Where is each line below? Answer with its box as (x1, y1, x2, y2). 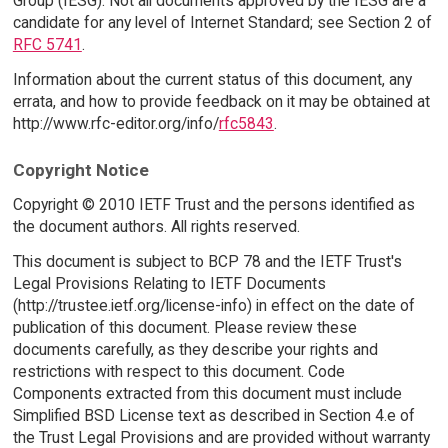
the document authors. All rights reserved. (12, 217, 300, 237)
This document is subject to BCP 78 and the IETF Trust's (12, 252, 402, 272)
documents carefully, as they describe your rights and (12, 340, 378, 360)
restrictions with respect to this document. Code (12, 362, 345, 382)
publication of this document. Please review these (12, 318, 357, 338)
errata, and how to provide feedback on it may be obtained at (12, 91, 430, 111)
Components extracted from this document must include (12, 384, 402, 404)
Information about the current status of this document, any (12, 69, 412, 89)
